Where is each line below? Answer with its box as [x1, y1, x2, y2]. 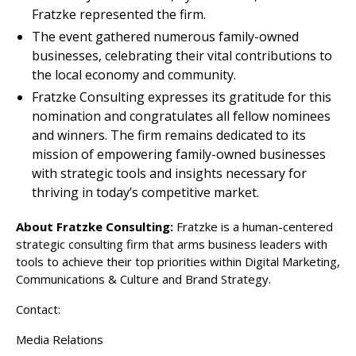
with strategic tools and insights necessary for [32, 164, 307, 182]
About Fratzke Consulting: [16, 219, 173, 234]
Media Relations [16, 331, 103, 347]
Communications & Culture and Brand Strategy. [16, 271, 271, 287]
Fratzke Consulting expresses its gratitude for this [32, 88, 331, 106]
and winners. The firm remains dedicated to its [32, 126, 306, 144]
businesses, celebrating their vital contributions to [32, 47, 332, 64]
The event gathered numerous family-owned [32, 28, 299, 45]
